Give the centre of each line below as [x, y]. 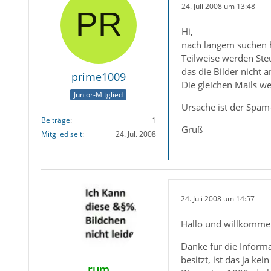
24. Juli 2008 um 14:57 [217, 198]
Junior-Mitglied [99, 95]
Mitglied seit [61, 134]
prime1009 [98, 77]
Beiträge [55, 120]
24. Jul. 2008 [135, 134]
